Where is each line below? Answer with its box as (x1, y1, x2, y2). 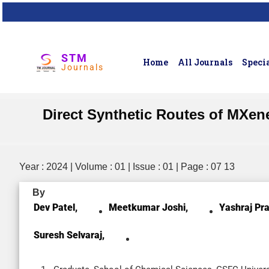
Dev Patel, (34, 202, 77, 213)
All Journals (178, 56, 233, 68)
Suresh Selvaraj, (34, 229, 104, 241)
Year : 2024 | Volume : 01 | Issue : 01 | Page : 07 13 (19, 162, 235, 172)
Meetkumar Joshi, (109, 202, 188, 213)
